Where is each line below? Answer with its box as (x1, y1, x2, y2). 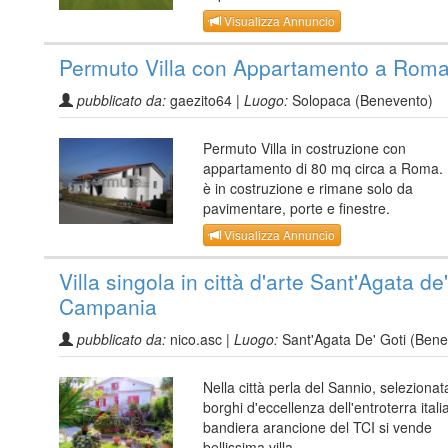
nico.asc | (166, 328, 234, 349)
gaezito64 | (166, 89, 244, 110)
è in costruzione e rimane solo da (203, 177, 413, 198)
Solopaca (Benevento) (288, 89, 433, 110)
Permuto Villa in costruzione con (203, 137, 406, 158)
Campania (59, 290, 157, 321)
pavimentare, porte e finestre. (203, 197, 390, 218)
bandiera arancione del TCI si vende (203, 416, 432, 437)
